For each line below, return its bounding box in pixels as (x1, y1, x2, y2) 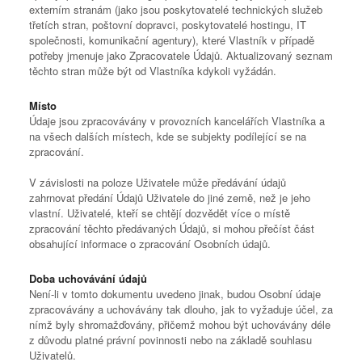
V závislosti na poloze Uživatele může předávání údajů (29, 175, 286, 190)
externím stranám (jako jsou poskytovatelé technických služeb (29, 2, 322, 17)
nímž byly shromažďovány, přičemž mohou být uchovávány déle (29, 317, 330, 332)
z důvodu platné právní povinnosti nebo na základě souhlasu (29, 332, 312, 347)
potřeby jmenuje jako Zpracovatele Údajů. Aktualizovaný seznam (29, 48, 333, 63)
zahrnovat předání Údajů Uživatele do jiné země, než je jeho (29, 190, 310, 205)
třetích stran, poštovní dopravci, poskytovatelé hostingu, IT (29, 17, 306, 32)
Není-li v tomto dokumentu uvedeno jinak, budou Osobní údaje (29, 286, 321, 301)
